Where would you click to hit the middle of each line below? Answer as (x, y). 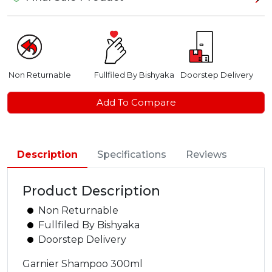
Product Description (91, 191)
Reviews (206, 155)
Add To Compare (136, 103)
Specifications (132, 155)
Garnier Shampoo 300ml (83, 264)
